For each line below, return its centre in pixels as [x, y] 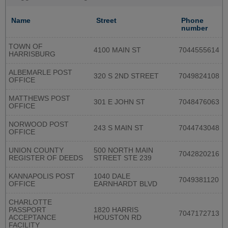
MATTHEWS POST [39, 98]
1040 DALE [112, 176]
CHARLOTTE [30, 202]
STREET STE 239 [123, 158]
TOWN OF [26, 46]
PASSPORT [27, 210]
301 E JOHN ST [119, 102]
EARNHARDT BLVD [125, 184]
